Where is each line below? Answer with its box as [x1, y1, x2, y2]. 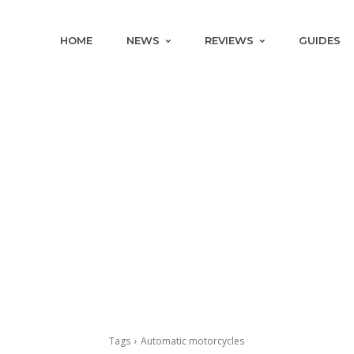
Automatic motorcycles [141, 334, 244, 348]
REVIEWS [205, 34, 254, 47]
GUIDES [299, 34, 341, 47]
